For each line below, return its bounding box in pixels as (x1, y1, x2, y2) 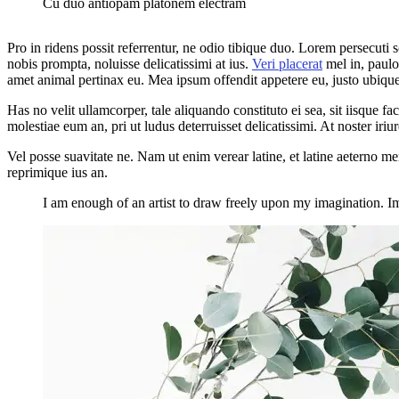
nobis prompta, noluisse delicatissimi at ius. (7, 55, 252, 71)
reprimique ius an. (7, 164, 108, 180)
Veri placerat (252, 55, 322, 71)
